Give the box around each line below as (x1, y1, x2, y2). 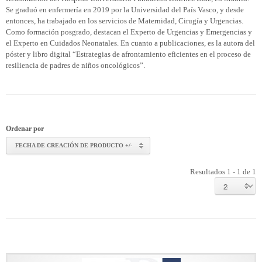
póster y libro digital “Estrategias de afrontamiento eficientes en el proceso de (6, 50, 251, 58)
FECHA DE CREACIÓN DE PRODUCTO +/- (15, 142, 132, 149)
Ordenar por (6, 125, 44, 133)
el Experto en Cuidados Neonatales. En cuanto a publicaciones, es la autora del (6, 39, 255, 47)
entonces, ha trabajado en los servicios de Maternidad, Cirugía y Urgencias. (6, 16, 243, 25)
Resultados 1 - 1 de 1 (190, 167, 256, 176)
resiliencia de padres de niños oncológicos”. (6, 61, 145, 70)
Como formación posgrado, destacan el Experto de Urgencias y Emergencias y (6, 27, 252, 36)
